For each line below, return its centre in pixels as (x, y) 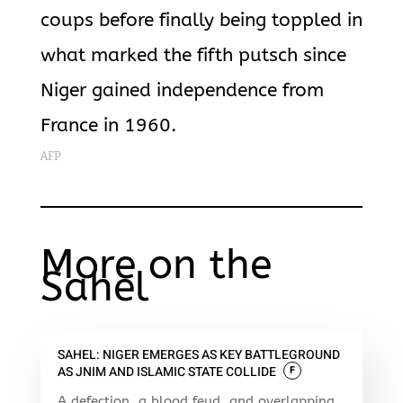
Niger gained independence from (182, 90)
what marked (102, 55)
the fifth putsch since (255, 55)
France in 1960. (108, 125)
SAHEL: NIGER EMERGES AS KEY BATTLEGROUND (198, 355)
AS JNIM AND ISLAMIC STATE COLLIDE (166, 372)
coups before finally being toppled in (201, 20)
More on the (156, 265)
